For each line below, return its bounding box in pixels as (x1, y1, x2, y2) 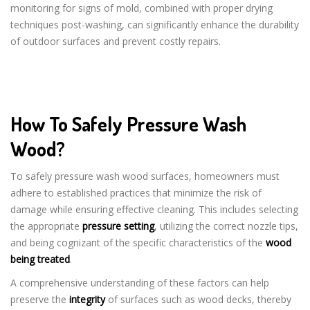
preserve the (10, 292, 69, 306)
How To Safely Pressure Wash (10, 111, 246, 136)
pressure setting (82, 219, 154, 232)
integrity (69, 292, 105, 306)
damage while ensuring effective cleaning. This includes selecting (10, 202, 298, 216)
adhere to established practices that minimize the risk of (10, 185, 262, 199)
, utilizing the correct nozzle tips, (154, 219, 298, 232)
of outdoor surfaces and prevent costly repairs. (10, 34, 221, 48)
